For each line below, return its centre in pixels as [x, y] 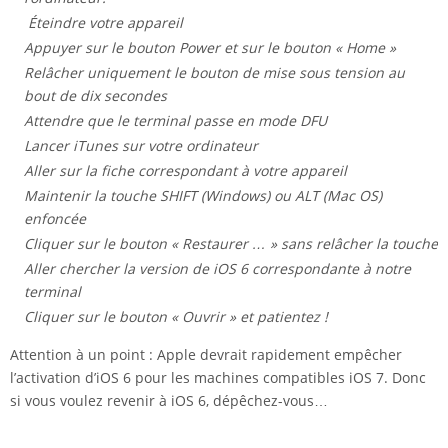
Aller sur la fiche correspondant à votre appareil [185, 171]
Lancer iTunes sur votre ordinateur [141, 146]
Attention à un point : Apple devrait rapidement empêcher [206, 355]
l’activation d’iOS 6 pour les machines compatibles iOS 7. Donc [218, 378]
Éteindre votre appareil [105, 23]
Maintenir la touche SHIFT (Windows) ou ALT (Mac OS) [203, 196]
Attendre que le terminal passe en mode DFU [175, 121]
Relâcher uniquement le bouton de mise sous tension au [214, 73]
